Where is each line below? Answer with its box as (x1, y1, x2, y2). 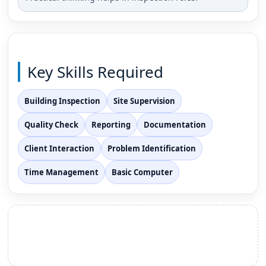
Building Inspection (24, 95, 101, 106)
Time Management (24, 166, 99, 178)
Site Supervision (113, 95, 176, 106)
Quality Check (24, 119, 79, 130)
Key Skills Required (27, 61, 164, 83)
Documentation (144, 119, 207, 130)
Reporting (91, 119, 131, 130)
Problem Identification (107, 142, 197, 154)
